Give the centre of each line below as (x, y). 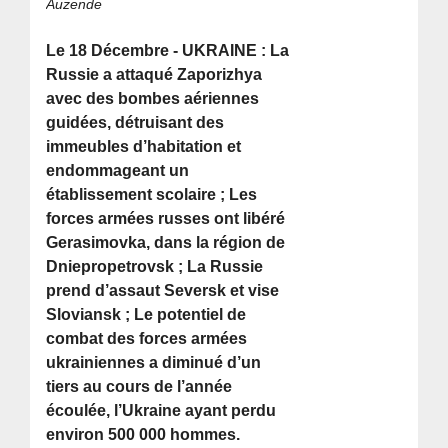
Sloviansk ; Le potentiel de (146, 315)
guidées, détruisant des (135, 123)
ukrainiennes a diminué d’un (154, 363)
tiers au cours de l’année (139, 387)
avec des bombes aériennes (153, 99)
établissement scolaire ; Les (152, 195)
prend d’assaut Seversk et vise (163, 291)
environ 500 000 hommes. (143, 435)
